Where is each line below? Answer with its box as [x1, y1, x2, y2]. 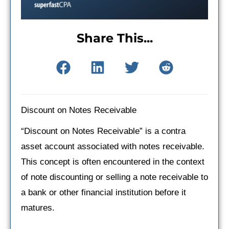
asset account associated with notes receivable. [21, 141, 204, 151]
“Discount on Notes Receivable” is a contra [21, 126, 186, 136]
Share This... [76, 30, 153, 45]
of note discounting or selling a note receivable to [21, 172, 208, 182]
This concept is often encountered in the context [21, 156, 204, 167]
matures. [21, 202, 55, 213]
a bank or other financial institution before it [21, 187, 186, 197]
